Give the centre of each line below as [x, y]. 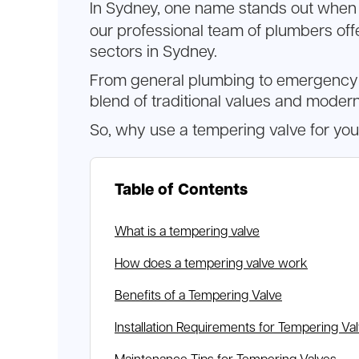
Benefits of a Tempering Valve [198, 296]
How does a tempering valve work [211, 264]
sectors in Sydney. [155, 52]
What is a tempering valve [187, 232]
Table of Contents [181, 190]
